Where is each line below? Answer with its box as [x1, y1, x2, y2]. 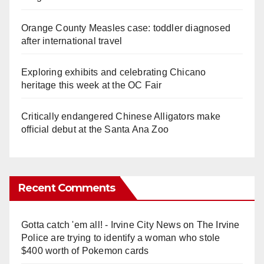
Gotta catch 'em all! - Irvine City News [21, 220, 181, 230]
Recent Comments [18, 181, 115, 195]
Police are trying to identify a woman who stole [21, 233, 220, 243]
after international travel [21, 36, 123, 47]
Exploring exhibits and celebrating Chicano [21, 67, 206, 78]
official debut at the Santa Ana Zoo [21, 124, 169, 135]
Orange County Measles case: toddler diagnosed [21, 23, 231, 34]
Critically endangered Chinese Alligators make [21, 111, 221, 122]
